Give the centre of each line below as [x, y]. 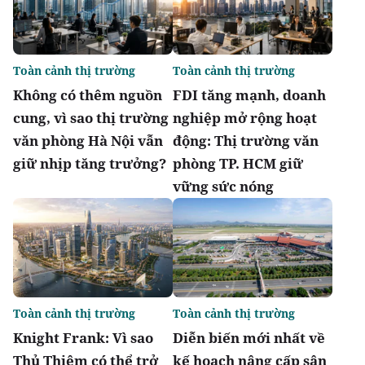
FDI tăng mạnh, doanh [249, 95]
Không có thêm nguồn [88, 95]
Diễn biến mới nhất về [249, 338]
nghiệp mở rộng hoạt [245, 117]
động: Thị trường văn [246, 140]
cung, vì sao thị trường [91, 117]
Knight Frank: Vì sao [83, 338]
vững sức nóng [223, 186]
